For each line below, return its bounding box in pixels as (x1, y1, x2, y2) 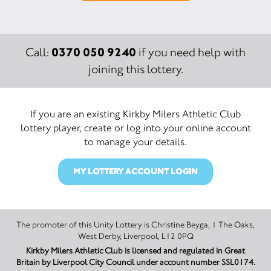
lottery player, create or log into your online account (20, 122, 251, 134)
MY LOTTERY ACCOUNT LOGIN (73, 166, 198, 177)
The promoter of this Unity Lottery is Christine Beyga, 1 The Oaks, (16, 220, 151, 230)
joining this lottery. (88, 62, 183, 76)
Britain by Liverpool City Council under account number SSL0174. (16, 257, 255, 267)
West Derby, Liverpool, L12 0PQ (77, 231, 194, 241)
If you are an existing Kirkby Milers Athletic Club (30, 108, 241, 120)
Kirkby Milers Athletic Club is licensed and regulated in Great (26, 246, 245, 256)
